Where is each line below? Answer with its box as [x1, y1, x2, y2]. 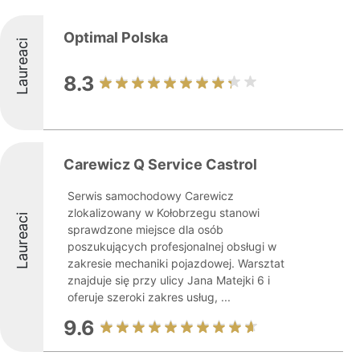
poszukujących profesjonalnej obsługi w [67, 239, 276, 253]
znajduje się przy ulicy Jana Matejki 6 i [67, 273, 270, 287]
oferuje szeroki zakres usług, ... [67, 290, 231, 304]
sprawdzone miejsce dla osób [67, 223, 223, 236]
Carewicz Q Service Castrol [63, 156, 257, 173]
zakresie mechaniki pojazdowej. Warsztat [67, 256, 284, 270]
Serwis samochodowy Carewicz [67, 189, 234, 202]
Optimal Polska [63, 29, 168, 46]
